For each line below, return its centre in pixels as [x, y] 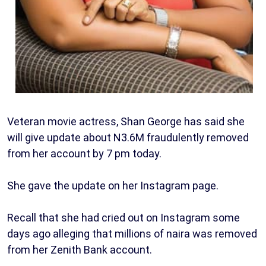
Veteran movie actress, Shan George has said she [126, 122]
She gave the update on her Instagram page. [113, 186]
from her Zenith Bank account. [80, 250]
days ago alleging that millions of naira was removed [132, 234]
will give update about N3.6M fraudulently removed [128, 138]
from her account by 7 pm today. [84, 154]
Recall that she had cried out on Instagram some [123, 218]
